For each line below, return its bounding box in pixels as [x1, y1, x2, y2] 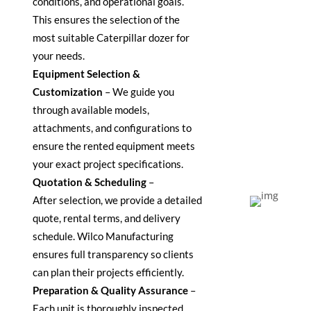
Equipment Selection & [33, 67, 140, 81]
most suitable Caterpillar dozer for [33, 31, 190, 44]
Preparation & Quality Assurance [33, 284, 188, 297]
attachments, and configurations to [33, 121, 192, 135]
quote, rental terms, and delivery [33, 212, 180, 225]
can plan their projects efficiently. [33, 266, 184, 279]
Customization [33, 85, 103, 99]
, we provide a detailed [101, 194, 202, 207]
